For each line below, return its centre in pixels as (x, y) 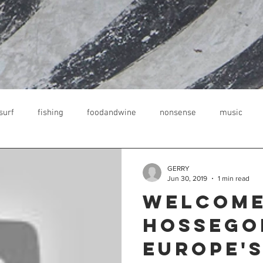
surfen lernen (139, 159)
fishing (50, 112)
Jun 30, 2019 (187, 178)
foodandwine (112, 112)
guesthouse (68, 159)
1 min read (234, 178)
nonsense (178, 112)
